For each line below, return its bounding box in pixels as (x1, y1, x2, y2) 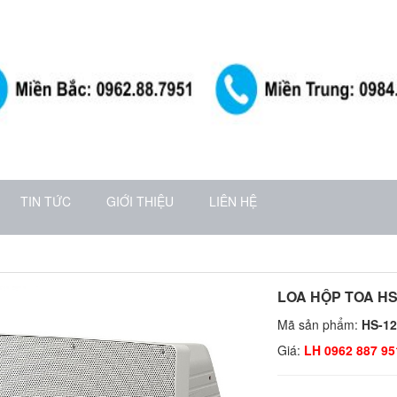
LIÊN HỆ (209, 192, 257, 210)
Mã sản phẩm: (276, 315, 362, 333)
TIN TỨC (20, 192, 71, 210)
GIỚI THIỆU (106, 192, 174, 210)
